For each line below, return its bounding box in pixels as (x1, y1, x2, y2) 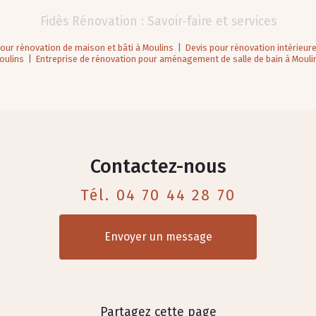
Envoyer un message (104, 230, 212, 244)
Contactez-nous (90, 155, 226, 178)
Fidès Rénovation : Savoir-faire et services (39, 14, 276, 30)
